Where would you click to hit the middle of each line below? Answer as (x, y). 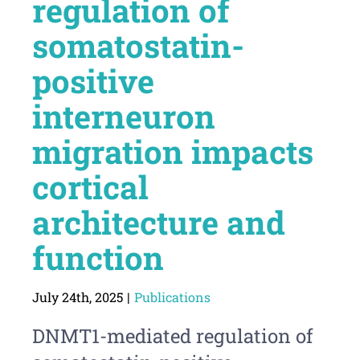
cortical (90, 186)
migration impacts (172, 151)
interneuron (123, 116)
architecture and (158, 222)
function (98, 257)
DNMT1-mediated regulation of (172, 335)
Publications (172, 297)
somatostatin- (138, 45)
